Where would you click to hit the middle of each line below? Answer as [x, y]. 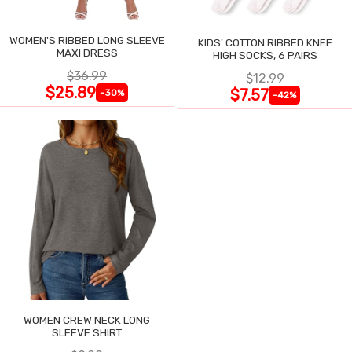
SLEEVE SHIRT [87, 333]
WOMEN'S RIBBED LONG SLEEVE [87, 40]
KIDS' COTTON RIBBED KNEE [265, 42]
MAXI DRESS [87, 52]
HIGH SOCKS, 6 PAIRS [265, 55]
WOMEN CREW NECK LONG [87, 320]
